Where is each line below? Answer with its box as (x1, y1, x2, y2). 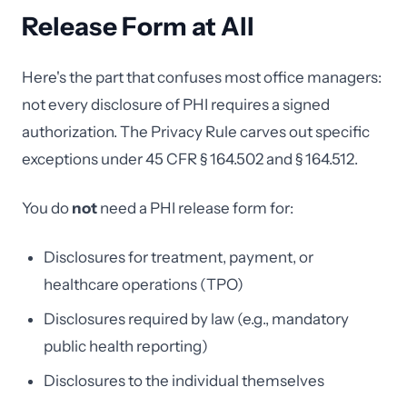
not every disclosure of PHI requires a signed (22, 95, 330, 114)
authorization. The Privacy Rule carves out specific (22, 123, 370, 141)
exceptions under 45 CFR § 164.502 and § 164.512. (22, 150, 358, 168)
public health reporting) (44, 337, 208, 355)
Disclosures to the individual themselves (44, 372, 324, 390)
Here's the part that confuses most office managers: (22, 68, 382, 86)
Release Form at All (22, 11, 254, 42)
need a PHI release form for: (97, 199, 293, 217)
